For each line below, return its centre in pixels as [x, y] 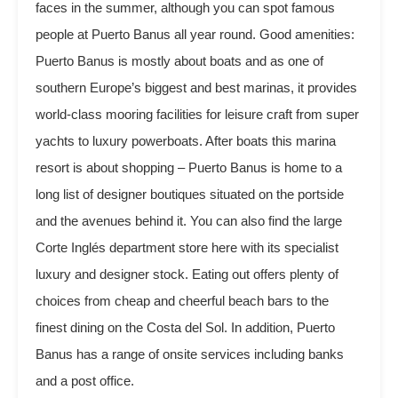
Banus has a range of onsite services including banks [190, 354]
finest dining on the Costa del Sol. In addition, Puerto [185, 327]
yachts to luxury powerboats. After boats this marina [186, 141]
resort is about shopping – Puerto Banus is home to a [189, 167]
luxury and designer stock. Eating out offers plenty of [187, 274]
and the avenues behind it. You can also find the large [189, 221]
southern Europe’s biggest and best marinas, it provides [196, 88]
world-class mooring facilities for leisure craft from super [197, 114]
